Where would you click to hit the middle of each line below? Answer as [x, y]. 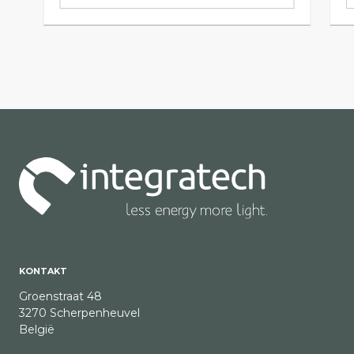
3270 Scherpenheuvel [79, 313]
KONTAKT [43, 271]
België [37, 330]
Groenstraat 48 [60, 297]
